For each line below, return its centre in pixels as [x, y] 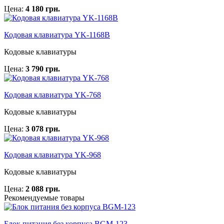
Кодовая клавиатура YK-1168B [57, 34]
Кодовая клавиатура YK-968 [52, 154]
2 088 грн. [43, 188]
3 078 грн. [43, 128]
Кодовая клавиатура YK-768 [52, 94]
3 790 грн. [43, 68]
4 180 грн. [43, 8]
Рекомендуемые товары [44, 197]
